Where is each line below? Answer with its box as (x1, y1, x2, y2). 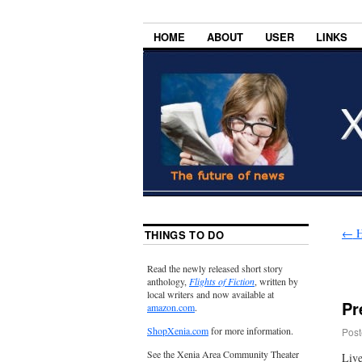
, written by (255, 275, 298, 288)
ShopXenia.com (147, 324, 208, 338)
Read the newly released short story (147, 262, 283, 276)
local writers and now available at (147, 288, 274, 301)
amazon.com (147, 301, 195, 314)
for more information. (208, 324, 293, 338)
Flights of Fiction (189, 275, 255, 288)
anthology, (147, 275, 189, 288)
